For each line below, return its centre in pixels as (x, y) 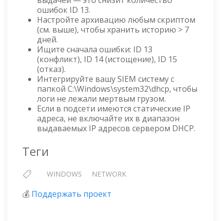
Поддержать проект (72, 194)
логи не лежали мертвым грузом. (101, 99)
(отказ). (51, 69)
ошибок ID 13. (64, 10)
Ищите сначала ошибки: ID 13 (95, 50)
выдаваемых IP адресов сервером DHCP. (116, 129)
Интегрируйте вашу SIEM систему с (106, 79)
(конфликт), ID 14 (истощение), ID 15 (107, 59)
